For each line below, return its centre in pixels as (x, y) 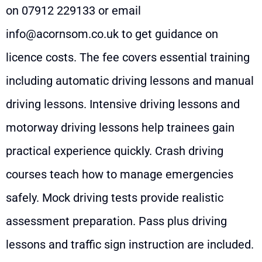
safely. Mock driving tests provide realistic (115, 197)
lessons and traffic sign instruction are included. (130, 244)
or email (118, 10)
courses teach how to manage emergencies (120, 174)
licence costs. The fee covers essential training (128, 57)
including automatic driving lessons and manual (130, 80)
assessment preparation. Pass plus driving (116, 221)
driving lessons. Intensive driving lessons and (123, 104)
